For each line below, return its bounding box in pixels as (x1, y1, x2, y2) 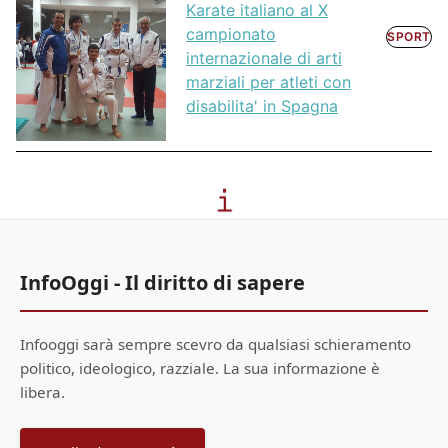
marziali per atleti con (186, 71, 351, 92)
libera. (20, 381, 65, 402)
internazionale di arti (186, 47, 342, 68)
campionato (186, 23, 276, 44)
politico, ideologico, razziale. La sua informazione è (20, 357, 380, 378)
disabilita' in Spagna (186, 95, 338, 116)
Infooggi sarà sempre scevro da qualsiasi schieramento (20, 333, 411, 354)
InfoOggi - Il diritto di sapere (20, 268, 305, 296)
